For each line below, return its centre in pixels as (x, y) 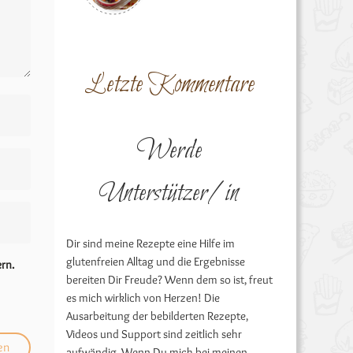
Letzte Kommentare (169, 85)
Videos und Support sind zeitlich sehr (154, 334)
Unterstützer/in (169, 194)
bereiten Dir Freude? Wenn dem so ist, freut (169, 280)
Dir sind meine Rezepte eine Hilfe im (150, 243)
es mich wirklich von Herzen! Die (143, 298)
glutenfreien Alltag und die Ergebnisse (155, 262)
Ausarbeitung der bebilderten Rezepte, (157, 316)
